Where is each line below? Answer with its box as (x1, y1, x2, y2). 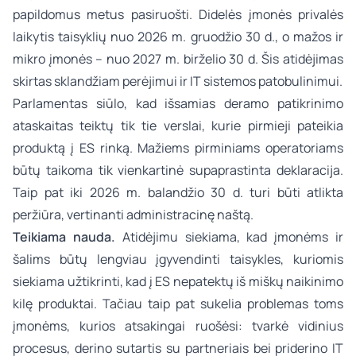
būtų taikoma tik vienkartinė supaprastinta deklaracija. (13, 161, 343, 179)
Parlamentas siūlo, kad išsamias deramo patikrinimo (13, 95, 343, 112)
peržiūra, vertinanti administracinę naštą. (13, 206, 253, 223)
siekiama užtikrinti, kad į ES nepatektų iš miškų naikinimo (13, 273, 343, 290)
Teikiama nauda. (13, 228, 115, 246)
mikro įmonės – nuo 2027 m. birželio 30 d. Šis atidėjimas (13, 50, 343, 68)
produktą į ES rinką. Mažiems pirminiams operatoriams (13, 139, 343, 157)
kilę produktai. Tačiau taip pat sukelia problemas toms (13, 295, 343, 312)
